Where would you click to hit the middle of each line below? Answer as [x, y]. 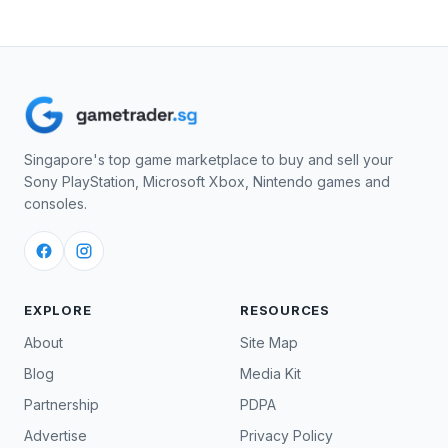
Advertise [55, 435]
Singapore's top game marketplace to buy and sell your [208, 159]
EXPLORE [58, 310]
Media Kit [270, 373]
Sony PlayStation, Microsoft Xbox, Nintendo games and [207, 181]
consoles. [55, 203]
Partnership [61, 404]
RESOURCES [285, 310]
